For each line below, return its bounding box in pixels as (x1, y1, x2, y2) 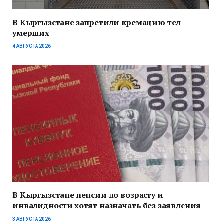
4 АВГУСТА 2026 (12, 43, 51, 49)
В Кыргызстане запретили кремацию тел (12, 16, 181, 28)
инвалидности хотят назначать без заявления (12, 199, 201, 211)
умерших (12, 27, 49, 38)
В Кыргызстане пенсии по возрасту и (12, 189, 163, 200)
